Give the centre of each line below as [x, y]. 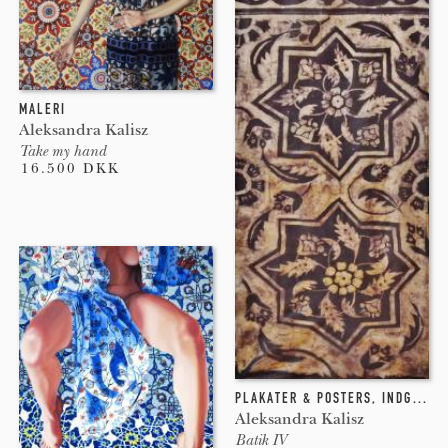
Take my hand [62, 151]
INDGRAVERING [396, 397]
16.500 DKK [70, 169]
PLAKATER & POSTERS [303, 397]
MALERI [42, 109]
